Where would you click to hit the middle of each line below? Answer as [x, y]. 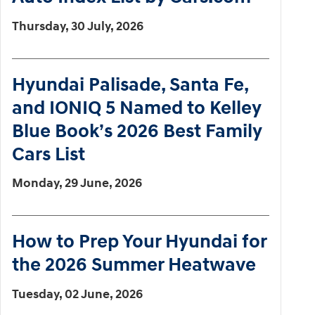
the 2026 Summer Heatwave [134, 265]
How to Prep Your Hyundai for [139, 242]
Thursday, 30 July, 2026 [78, 26]
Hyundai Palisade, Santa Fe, [130, 85]
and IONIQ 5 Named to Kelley [136, 108]
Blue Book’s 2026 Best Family [137, 131]
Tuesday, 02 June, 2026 [77, 294]
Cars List [49, 154]
